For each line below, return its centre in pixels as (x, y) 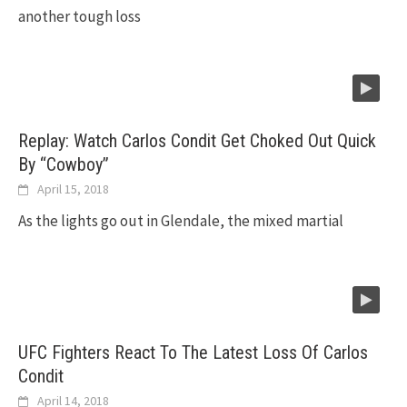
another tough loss (79, 17)
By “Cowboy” (64, 165)
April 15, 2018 (73, 189)
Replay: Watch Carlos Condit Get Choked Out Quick (197, 141)
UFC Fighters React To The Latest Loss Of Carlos (193, 353)
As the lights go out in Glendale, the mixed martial (181, 221)
